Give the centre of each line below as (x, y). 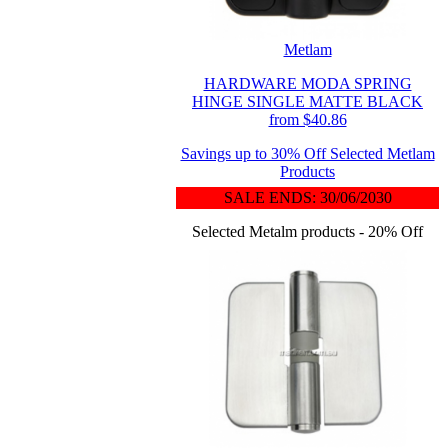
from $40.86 (307, 119)
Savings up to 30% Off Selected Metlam (307, 153)
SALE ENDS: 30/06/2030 (307, 197)
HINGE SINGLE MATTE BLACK (307, 101)
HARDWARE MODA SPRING (307, 83)
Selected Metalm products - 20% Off (307, 231)
